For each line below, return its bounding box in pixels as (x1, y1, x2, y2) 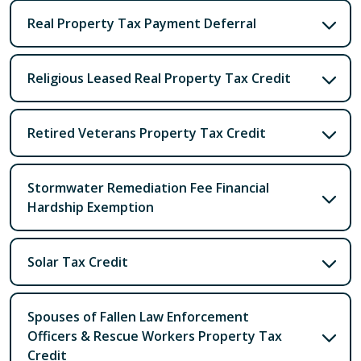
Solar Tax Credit (27, 252, 128, 271)
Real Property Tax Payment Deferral (27, 14, 256, 32)
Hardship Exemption (27, 197, 154, 216)
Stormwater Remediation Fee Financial (27, 178, 269, 197)
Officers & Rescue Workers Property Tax (27, 326, 282, 345)
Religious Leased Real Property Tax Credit (27, 68, 291, 87)
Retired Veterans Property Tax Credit (27, 123, 266, 142)
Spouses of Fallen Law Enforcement (27, 307, 249, 326)
